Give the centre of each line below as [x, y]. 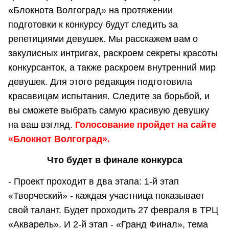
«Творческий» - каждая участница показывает [106, 196]
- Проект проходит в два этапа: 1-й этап [94, 181]
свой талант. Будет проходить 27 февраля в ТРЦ [113, 210]
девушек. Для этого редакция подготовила [100, 82]
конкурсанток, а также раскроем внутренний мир [112, 67]
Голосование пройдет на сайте [146, 124]
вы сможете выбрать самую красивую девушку [109, 110]
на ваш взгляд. [42, 124]
